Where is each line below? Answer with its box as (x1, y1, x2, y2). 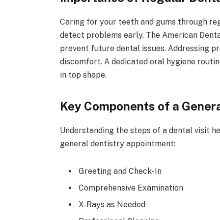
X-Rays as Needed (78, 200, 145, 210)
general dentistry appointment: (59, 139, 175, 149)
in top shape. (59, 70, 107, 80)
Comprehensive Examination (78, 183, 183, 193)
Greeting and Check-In (78, 166, 162, 176)
